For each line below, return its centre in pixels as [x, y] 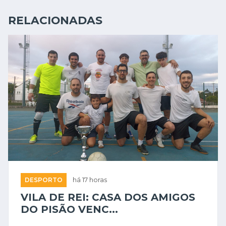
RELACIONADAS [55, 21]
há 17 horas [90, 181]
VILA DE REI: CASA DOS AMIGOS [108, 198]
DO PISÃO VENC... [69, 210]
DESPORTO [44, 181]
